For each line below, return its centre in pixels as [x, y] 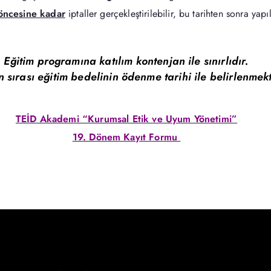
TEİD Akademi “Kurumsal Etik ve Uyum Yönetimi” [126, 119]
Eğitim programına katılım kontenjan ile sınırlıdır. [126, 61]
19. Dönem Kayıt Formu [126, 137]
